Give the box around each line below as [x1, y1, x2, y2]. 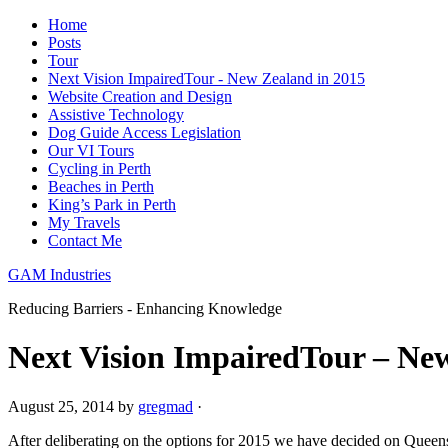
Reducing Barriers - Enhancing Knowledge [8, 300, 282, 317]
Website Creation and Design [48, 88, 232, 105]
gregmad [138, 397, 193, 415]
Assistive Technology [48, 106, 184, 123]
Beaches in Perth [48, 178, 154, 195]
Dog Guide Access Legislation [48, 124, 241, 141]
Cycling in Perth [48, 160, 151, 177]
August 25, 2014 [8, 397, 114, 415]
